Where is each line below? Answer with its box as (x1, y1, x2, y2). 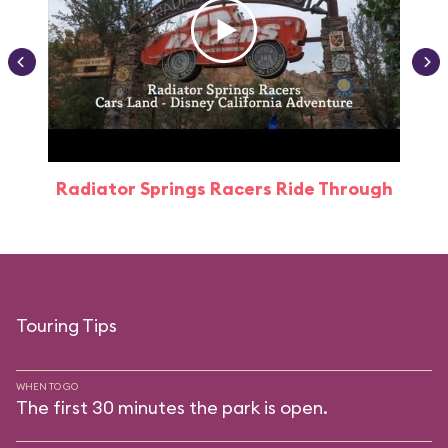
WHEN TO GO (16, 380, 78, 393)
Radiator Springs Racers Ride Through (55, 177, 393, 200)
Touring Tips (16, 314, 117, 337)
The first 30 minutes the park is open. (16, 396, 328, 419)
